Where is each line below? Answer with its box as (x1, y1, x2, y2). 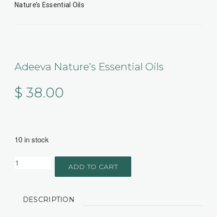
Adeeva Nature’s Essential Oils (15, 61, 164, 73)
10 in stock (15, 134, 49, 144)
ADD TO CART (68, 162, 118, 171)
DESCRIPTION (22, 195, 75, 204)
